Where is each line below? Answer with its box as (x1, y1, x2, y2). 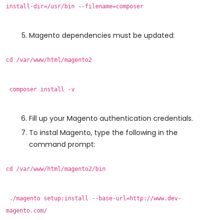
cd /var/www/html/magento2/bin (6, 165, 106, 172)
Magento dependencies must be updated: (29, 30, 175, 40)
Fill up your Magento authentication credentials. (29, 113, 193, 123)
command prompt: (29, 139, 95, 149)
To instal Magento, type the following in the (29, 127, 178, 137)
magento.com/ (6, 207, 47, 214)
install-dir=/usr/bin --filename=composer (6, 2, 143, 10)
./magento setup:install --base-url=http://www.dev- (6, 194, 181, 202)
